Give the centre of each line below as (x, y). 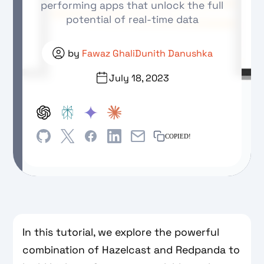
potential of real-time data (132, 19)
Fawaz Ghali (108, 53)
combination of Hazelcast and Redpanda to (131, 250)
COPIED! (178, 136)
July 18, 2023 (139, 78)
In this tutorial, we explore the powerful (121, 232)
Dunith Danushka (174, 53)
